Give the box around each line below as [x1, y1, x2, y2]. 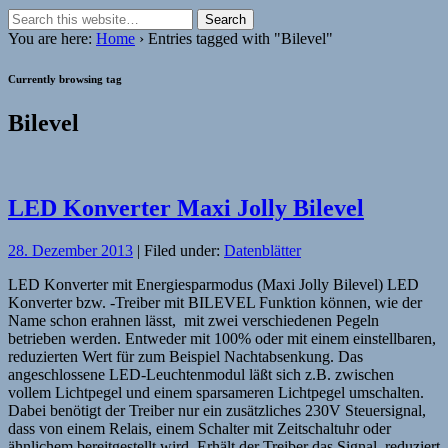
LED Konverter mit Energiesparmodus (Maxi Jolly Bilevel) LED [8, 276, 419, 294]
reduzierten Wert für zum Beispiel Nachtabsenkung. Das [8, 348, 363, 366]
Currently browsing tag [8, 73, 122, 86]
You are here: [8, 30, 92, 48]
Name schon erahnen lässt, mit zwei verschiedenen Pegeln [8, 312, 379, 330]
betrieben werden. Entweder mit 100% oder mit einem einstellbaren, [8, 330, 436, 348]
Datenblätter [224, 242, 301, 260]
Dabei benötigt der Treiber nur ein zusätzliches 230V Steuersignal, [8, 402, 426, 420]
